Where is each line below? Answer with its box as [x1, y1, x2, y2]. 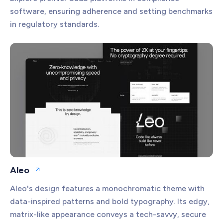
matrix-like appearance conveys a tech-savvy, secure [10, 209, 206, 219]
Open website [37, 169, 82, 178]
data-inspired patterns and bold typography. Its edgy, [10, 196, 210, 206]
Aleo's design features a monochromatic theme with [10, 183, 205, 193]
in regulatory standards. [10, 19, 99, 29]
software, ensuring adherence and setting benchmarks [10, 6, 213, 16]
